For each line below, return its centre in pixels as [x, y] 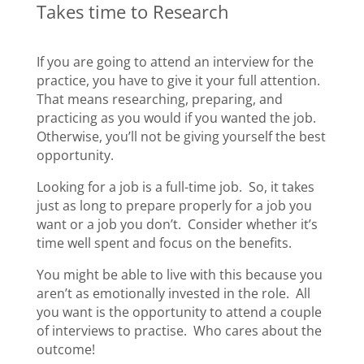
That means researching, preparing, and [159, 99]
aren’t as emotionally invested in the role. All [173, 293]
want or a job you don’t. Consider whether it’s [177, 224]
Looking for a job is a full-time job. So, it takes [175, 186]
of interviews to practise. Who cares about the [179, 330]
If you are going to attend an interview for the [175, 61]
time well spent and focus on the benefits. [165, 243]
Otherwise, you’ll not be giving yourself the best [181, 136]
